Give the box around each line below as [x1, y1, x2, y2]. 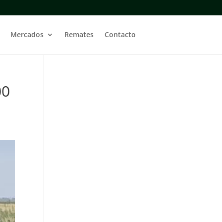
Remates [64, 30, 94, 39]
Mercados [10, 30, 44, 39]
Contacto [104, 30, 136, 39]
